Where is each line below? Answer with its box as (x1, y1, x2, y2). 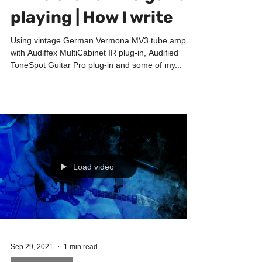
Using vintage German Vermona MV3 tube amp (11, 59, 186, 68)
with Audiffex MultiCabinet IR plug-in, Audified (11, 71, 178, 81)
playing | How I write (11, 31, 173, 50)
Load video (73, 185, 114, 195)
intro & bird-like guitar (11, 8, 195, 27)
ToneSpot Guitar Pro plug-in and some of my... (11, 84, 182, 93)
